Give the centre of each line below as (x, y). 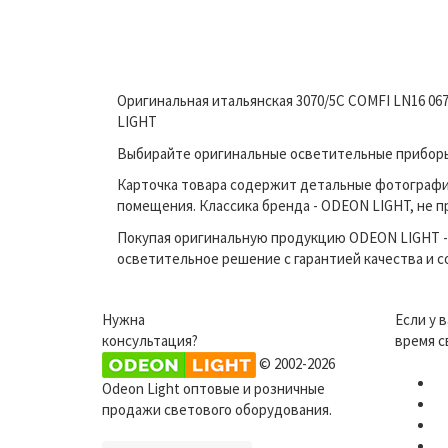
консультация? (150, 340)
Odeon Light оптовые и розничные (213, 388)
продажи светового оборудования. (217, 409)
